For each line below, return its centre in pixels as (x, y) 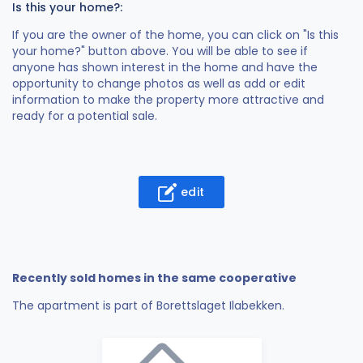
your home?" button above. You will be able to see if (160, 51)
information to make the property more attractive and (168, 99)
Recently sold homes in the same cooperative (154, 278)
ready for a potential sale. (85, 115)
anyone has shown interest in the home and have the (165, 67)
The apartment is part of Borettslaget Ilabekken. (148, 305)
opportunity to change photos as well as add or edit (159, 83)
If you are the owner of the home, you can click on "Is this (175, 34)
